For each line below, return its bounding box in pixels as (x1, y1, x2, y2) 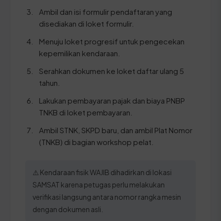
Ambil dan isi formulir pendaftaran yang (39, 6, 172, 16)
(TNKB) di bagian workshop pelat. (39, 137, 154, 147)
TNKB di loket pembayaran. (39, 107, 133, 117)
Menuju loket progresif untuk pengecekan (39, 36, 184, 46)
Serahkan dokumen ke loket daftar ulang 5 (39, 66, 184, 75)
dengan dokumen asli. (33, 204, 103, 214)
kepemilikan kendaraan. (39, 48, 120, 58)
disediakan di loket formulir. (39, 18, 134, 28)
